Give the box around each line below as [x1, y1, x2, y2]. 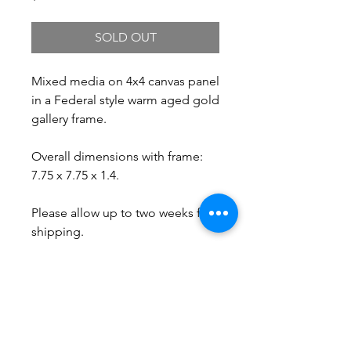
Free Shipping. [31, 262, 114, 277]
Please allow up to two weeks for [31, 205, 212, 220]
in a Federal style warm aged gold [31, 92, 219, 107]
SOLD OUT [94, 30, 157, 45]
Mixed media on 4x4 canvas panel [31, 74, 219, 89]
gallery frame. [31, 111, 107, 126]
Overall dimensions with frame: [31, 149, 203, 164]
